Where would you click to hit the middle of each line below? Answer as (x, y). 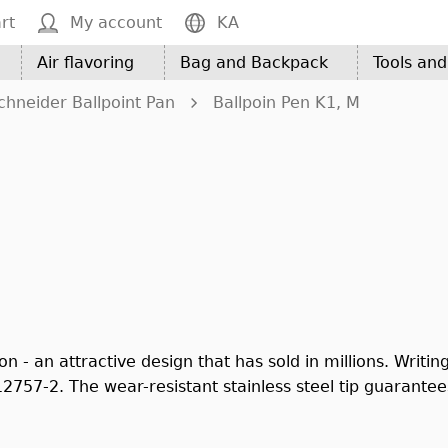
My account (116, 22)
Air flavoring (86, 62)
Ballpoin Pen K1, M (286, 102)
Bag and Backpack (253, 62)
